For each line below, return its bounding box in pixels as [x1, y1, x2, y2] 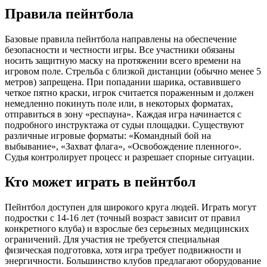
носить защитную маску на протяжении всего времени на [5, 55, 241, 66]
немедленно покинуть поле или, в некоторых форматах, [5, 98, 233, 108]
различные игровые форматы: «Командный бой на [5, 130, 211, 141]
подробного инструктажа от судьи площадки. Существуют [5, 119, 244, 130]
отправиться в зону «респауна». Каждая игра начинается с [5, 108, 241, 119]
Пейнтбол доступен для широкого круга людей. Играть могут [5, 202, 256, 213]
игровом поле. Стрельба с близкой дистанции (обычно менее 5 [5, 66, 261, 76]
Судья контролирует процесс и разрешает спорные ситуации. [5, 151, 254, 162]
